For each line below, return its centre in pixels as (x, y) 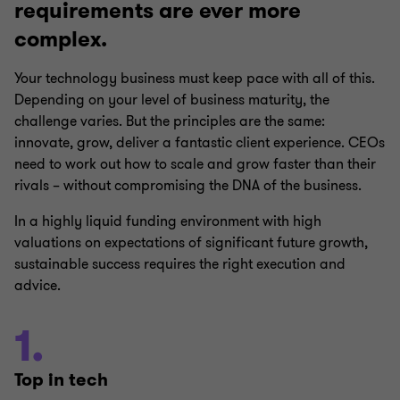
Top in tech (61, 380)
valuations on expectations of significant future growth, (191, 243)
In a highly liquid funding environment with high (168, 221)
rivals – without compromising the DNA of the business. (188, 186)
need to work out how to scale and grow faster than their (195, 164)
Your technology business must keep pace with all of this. (195, 79)
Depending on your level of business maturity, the (172, 100)
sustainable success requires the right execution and (180, 264)
